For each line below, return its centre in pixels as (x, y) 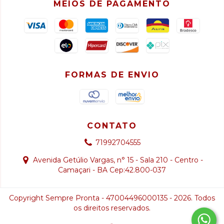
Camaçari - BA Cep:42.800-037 (112, 170)
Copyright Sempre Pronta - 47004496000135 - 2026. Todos (112, 198)
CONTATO (112, 126)
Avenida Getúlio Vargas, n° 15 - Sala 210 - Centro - (118, 160)
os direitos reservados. (112, 208)
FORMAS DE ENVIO (112, 75)
